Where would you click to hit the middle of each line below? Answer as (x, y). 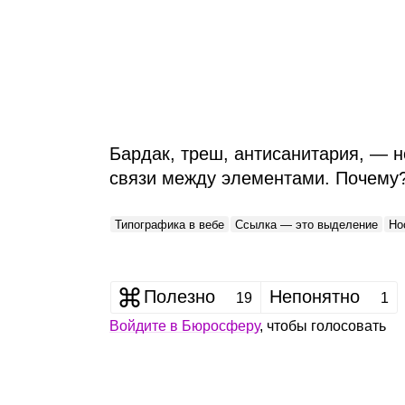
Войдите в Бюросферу (184, 325)
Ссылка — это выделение (306, 224)
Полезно (179, 296)
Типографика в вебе (170, 224)
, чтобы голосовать (322, 325)
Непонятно (315, 296)
